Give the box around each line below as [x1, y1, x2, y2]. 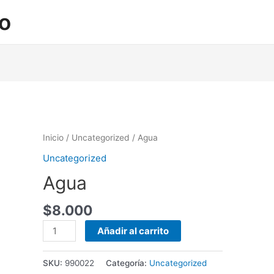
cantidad [42, 235, 79, 248]
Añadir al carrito [97, 225, 169, 237]
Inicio [42, 133, 64, 143]
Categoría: [105, 258, 149, 268]
